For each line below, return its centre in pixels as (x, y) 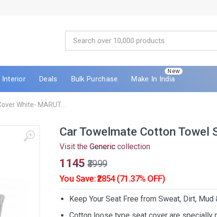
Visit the (75, 147)
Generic (102, 147)
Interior (14, 79)
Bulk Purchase (94, 79)
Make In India (153, 79)
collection (133, 147)
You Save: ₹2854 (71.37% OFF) (112, 178)
